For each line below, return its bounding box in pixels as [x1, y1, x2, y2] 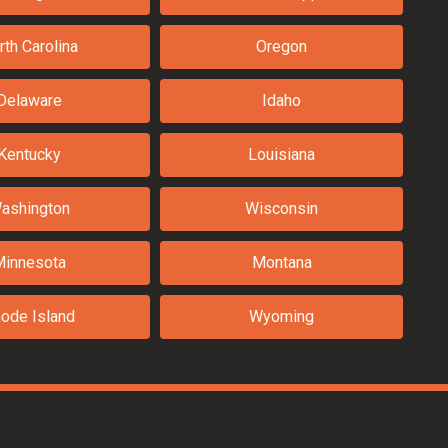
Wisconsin [245, 199, 319, 219]
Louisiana [248, 145, 316, 165]
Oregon [256, 37, 308, 57]
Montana [251, 253, 312, 273]
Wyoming [249, 307, 315, 327]
